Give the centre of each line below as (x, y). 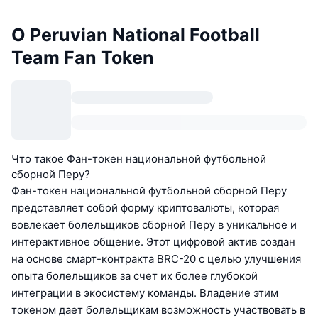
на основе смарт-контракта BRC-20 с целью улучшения (156, 259)
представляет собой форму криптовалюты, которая (145, 208)
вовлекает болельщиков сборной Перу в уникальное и (154, 225)
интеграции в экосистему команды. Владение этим (145, 293)
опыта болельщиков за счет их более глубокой (135, 276)
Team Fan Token (83, 58)
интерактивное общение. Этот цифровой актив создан (153, 242)
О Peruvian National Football (136, 35)
